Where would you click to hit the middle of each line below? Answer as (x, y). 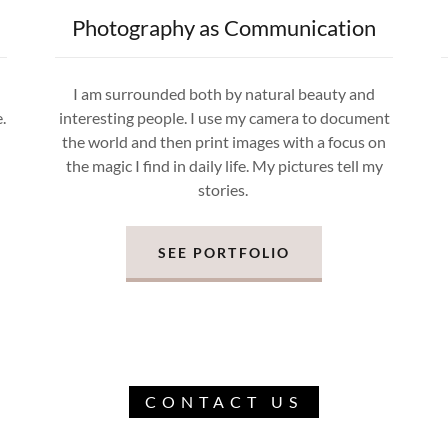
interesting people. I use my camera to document (224, 117)
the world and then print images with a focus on (224, 141)
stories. (224, 189)
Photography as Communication (224, 27)
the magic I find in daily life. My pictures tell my (224, 165)
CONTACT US (224, 401)
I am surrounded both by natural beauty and (224, 93)
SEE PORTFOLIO (224, 252)
